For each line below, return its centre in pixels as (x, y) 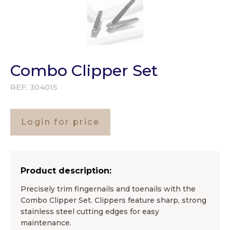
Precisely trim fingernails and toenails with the (108, 189)
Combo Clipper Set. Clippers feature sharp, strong (113, 200)
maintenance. (46, 223)
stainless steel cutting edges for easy (90, 212)
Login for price (60, 122)
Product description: (66, 171)
